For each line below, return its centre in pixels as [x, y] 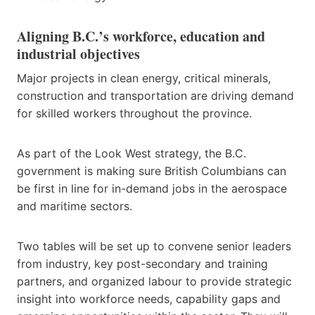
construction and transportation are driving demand [155, 95]
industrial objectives [78, 53]
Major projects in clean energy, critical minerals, [144, 78]
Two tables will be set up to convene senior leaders [154, 246]
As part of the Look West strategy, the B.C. [131, 153]
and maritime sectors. [75, 206]
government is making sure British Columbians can [152, 171]
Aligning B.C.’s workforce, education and [141, 36]
